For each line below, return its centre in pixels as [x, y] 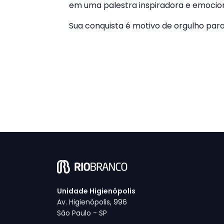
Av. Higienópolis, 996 [92, 202]
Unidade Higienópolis [96, 191]
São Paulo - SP [82, 213]
